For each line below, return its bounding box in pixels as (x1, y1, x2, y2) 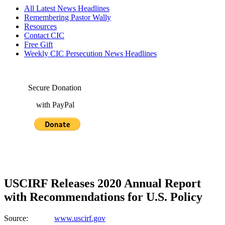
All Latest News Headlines (24, 4, 109, 13)
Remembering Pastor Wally (24, 13, 111, 22)
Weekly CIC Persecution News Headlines (24, 49, 157, 58)
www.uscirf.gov (54, 213, 105, 222)
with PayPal (4, 100, 74, 109)
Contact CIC (24, 31, 64, 40)
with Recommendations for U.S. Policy (4, 190, 202, 203)
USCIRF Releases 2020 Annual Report (4, 176, 201, 190)
